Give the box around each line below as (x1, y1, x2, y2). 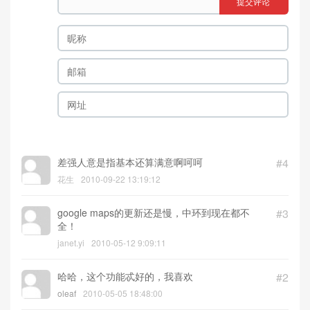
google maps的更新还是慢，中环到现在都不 (57, 205, 250, 219)
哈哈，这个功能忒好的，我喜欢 (57, 268, 193, 283)
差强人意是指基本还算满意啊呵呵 (57, 154, 203, 169)
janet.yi (57, 236, 84, 248)
